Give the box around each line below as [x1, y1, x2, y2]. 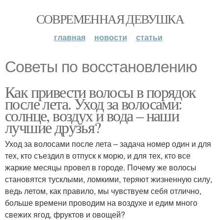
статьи [136, 31, 163, 43]
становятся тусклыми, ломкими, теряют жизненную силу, [5, 173, 212, 185]
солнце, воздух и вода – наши [5, 105, 179, 126]
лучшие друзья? [5, 116, 101, 137]
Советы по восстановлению [5, 58, 197, 76]
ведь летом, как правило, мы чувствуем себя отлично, [5, 185, 201, 196]
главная [54, 31, 85, 43]
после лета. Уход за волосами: [5, 93, 182, 114]
